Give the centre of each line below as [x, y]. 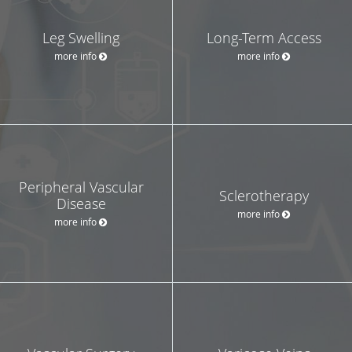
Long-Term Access [264, 37]
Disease [81, 203]
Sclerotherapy [264, 195]
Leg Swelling [81, 37]
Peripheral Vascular [81, 187]
